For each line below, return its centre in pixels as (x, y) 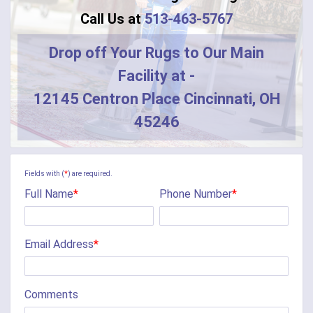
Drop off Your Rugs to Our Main (156, 52)
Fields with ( (44, 173)
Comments (51, 294)
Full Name (49, 194)
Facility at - (156, 75)
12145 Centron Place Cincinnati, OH (156, 99)
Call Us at (112, 19)
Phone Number (195, 194)
